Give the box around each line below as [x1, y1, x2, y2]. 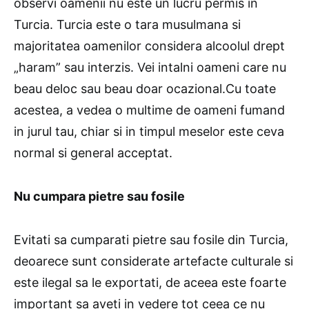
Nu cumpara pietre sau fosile [14, 189, 185, 203]
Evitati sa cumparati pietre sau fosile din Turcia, [14, 232, 288, 247]
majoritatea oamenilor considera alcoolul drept [14, 39, 285, 53]
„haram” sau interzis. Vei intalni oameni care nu [14, 60, 286, 74]
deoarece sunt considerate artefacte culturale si [14, 254, 293, 268]
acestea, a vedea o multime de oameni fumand [14, 103, 285, 117]
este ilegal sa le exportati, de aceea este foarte [14, 275, 286, 290]
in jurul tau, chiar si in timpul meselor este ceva [14, 124, 284, 139]
